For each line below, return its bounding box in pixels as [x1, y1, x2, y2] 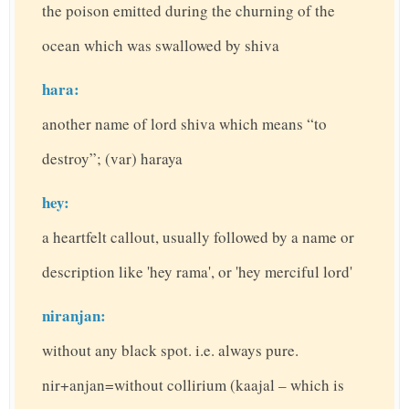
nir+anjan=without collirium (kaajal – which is [42, 374, 344, 396]
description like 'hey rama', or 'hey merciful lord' [42, 261, 352, 283]
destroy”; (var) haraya [42, 148, 183, 170]
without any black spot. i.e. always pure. [42, 340, 299, 362]
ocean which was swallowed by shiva [42, 35, 279, 57]
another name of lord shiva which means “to [42, 113, 327, 135]
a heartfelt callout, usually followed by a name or [42, 226, 354, 248]
